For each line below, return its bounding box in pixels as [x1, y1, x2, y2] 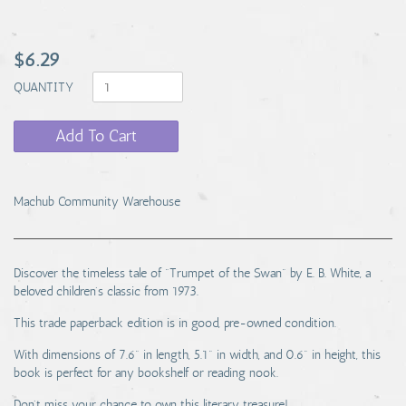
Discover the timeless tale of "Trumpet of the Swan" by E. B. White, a [14, 266, 371, 281]
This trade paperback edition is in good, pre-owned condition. [14, 315, 336, 331]
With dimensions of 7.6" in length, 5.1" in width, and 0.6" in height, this [14, 347, 381, 362]
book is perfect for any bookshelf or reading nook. [14, 365, 278, 381]
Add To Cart [55, 126, 137, 146]
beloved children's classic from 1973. [14, 284, 198, 299]
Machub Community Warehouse [14, 194, 180, 209]
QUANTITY [14, 79, 77, 95]
